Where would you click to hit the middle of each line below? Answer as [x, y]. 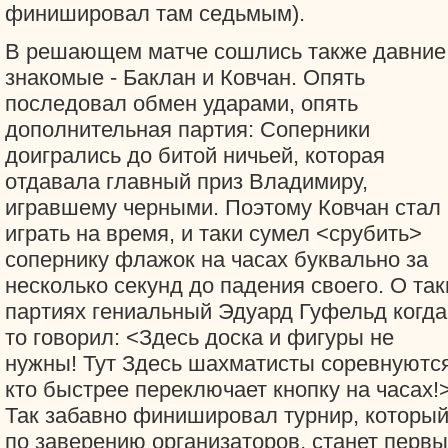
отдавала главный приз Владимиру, [186, 181]
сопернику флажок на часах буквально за [216, 259]
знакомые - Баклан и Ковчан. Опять [185, 77]
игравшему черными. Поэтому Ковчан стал [223, 207]
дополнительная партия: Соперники [187, 129]
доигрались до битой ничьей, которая [195, 155]
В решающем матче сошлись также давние [225, 51]
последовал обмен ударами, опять [181, 103]
